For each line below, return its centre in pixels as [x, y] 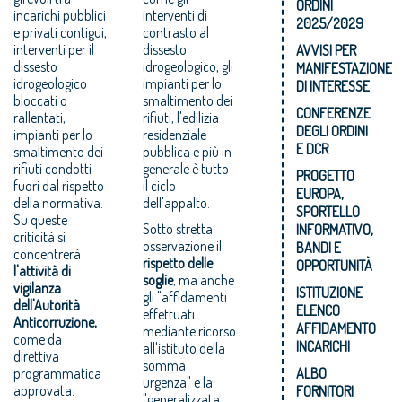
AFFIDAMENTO [336, 328]
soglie [158, 280]
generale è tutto [186, 168]
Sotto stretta [178, 228]
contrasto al [176, 32]
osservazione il [183, 245]
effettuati [169, 314]
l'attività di [42, 271]
